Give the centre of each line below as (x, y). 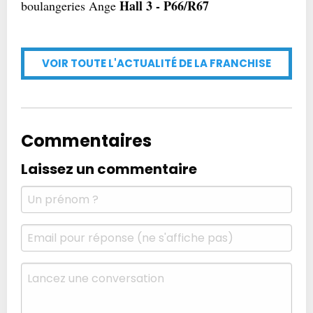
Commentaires (86, 141)
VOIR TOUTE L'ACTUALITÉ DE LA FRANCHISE (156, 63)
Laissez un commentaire (109, 169)
